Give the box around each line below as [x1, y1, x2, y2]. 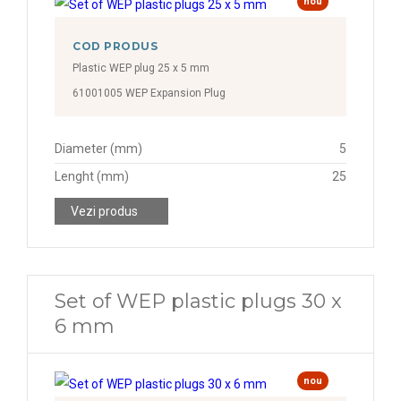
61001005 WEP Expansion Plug [73, 87, 226, 99]
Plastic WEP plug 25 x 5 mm [73, 62, 209, 74]
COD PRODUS [73, 39, 158, 53]
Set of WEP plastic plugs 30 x [55, 289, 342, 313]
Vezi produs [71, 204, 138, 218]
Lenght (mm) [55, 169, 129, 183]
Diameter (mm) [55, 141, 142, 156]
